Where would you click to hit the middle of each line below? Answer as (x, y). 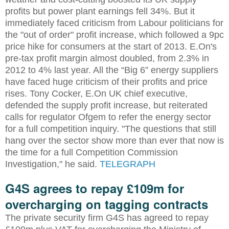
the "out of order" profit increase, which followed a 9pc (114, 35)
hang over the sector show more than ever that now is (114, 140)
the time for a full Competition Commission (91, 152)
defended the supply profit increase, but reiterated (106, 105)
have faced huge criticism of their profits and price (106, 82)
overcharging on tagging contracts (107, 204)
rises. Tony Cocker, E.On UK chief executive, (96, 93)
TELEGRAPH (128, 164)
